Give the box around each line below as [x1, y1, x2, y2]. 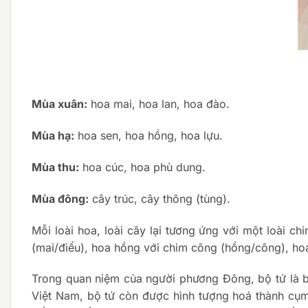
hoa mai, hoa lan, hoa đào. [87, 97, 230, 111]
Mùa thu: [32, 159, 79, 174]
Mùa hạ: [32, 129, 74, 143]
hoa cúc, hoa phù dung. [79, 159, 206, 174]
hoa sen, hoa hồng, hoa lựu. [74, 129, 223, 143]
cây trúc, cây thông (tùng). [89, 191, 230, 206]
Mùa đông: [32, 191, 89, 206]
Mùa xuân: [32, 97, 87, 111]
